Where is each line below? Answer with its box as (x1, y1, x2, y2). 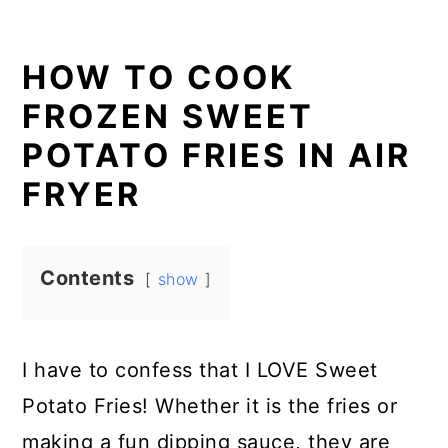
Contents (40, 266, 135, 290)
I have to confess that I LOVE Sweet (22, 358, 378, 382)
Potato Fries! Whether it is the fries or (22, 394, 398, 418)
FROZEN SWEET (22, 97, 315, 136)
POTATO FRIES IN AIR (22, 136, 412, 175)
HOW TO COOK (22, 58, 296, 97)
